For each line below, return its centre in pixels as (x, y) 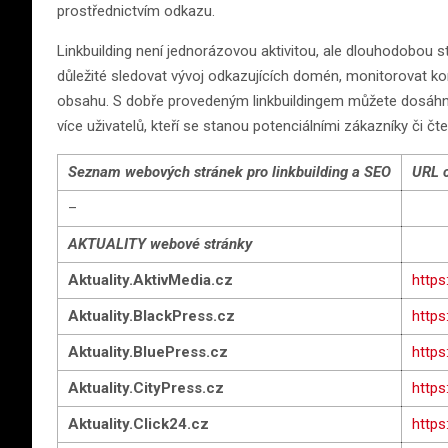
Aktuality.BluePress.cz (148, 352)
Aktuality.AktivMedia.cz (150, 280)
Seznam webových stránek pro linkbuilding (208, 172)
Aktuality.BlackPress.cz (151, 316)
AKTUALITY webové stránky (160, 244)
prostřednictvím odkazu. (136, 11)
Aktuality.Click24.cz (138, 424)
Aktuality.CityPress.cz (146, 388)
